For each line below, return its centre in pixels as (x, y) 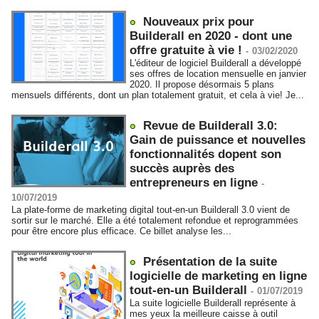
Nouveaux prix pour (199, 22)
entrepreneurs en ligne (194, 183)
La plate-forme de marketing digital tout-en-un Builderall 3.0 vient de (151, 210)
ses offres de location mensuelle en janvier (218, 74)
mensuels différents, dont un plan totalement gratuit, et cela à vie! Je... (158, 95)
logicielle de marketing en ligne (219, 276)
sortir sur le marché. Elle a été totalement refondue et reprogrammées (155, 220)
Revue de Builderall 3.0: (211, 126)
